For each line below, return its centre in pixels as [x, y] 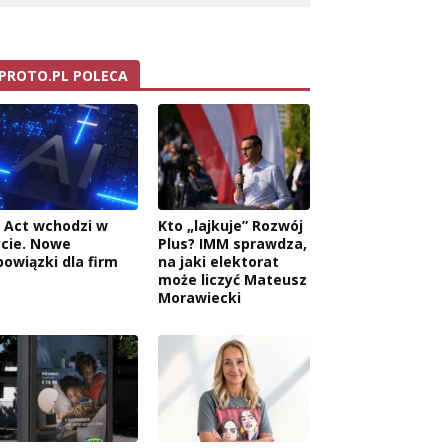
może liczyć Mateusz [232, 280]
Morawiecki [199, 298]
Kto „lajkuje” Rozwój [230, 226]
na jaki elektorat [218, 262]
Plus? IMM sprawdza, [232, 244]
